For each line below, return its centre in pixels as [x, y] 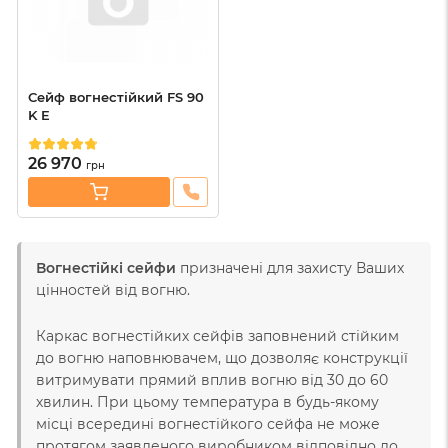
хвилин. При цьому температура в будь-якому [207, 401]
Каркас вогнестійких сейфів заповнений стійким [217, 335]
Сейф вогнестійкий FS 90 [116, 96]
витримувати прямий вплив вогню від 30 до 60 [212, 379]
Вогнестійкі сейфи [106, 267]
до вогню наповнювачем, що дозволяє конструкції [222, 357]
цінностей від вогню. [113, 289]
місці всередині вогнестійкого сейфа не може [208, 423]
